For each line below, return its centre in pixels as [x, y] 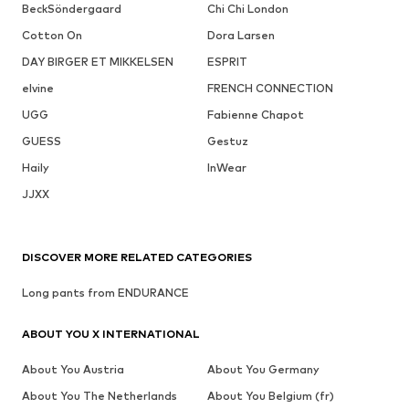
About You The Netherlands [100, 395]
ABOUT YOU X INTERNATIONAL [111, 333]
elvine [38, 88]
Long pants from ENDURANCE [105, 292]
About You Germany [263, 369]
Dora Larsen [241, 35]
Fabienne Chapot [255, 114]
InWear [226, 167]
